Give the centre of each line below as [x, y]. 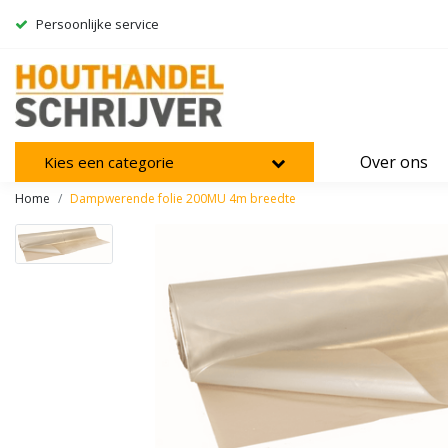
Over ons [393, 162]
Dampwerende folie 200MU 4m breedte [183, 199]
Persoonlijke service [97, 24]
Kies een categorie [109, 162]
